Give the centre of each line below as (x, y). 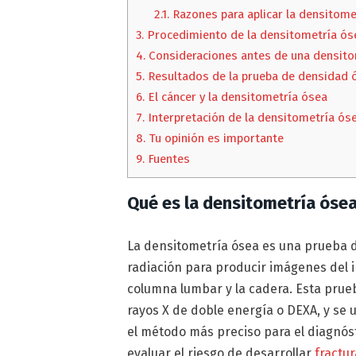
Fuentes (168, 159)
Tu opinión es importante (215, 139)
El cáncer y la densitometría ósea (236, 97)
